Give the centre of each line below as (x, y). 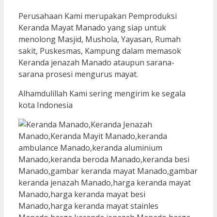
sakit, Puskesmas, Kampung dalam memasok (100, 51)
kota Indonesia (46, 105)
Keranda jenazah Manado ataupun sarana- (96, 62)
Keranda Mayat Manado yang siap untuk (92, 27)
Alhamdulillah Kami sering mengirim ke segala (102, 93)
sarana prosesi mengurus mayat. (78, 74)
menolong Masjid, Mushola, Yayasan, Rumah (100, 39)
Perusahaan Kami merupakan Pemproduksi (98, 16)
